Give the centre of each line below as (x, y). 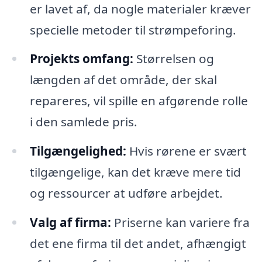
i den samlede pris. (83, 122)
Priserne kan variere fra (180, 223)
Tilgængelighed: (78, 151)
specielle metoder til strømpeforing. (133, 30)
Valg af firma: (70, 223)
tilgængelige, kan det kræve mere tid (135, 172)
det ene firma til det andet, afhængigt (138, 244)
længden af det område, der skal (123, 80)
